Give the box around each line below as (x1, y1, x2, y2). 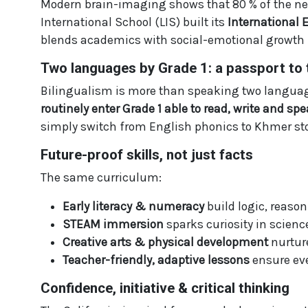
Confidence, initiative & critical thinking (41, 280, 289, 297)
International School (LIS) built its (41, 15, 228, 30)
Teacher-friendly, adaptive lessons (63, 253, 250, 267)
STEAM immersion (63, 217, 164, 232)
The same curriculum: (41, 170, 162, 185)
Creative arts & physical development (63, 235, 268, 250)
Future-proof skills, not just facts (41, 146, 253, 164)
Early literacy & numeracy (63, 199, 204, 214)
